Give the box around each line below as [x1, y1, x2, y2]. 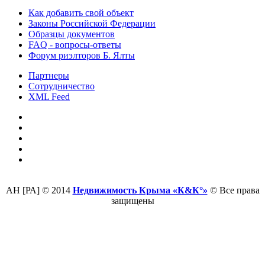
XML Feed [28, 91, 70, 102]
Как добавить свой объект [28, 7, 134, 18]
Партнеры [28, 70, 69, 80]
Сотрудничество [28, 80, 95, 91]
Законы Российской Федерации [28, 18, 156, 28]
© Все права [207, 185, 260, 195]
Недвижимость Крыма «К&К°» [72, 185, 208, 195]
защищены [111, 195, 154, 206]
